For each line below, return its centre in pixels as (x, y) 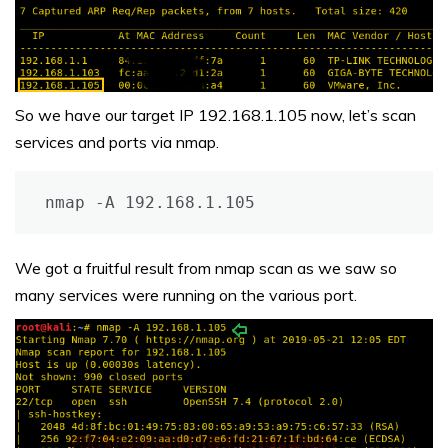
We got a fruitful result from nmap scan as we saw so (206, 267)
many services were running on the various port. (186, 294)
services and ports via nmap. (117, 141)
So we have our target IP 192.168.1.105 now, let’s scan (215, 114)
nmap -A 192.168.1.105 (150, 202)
